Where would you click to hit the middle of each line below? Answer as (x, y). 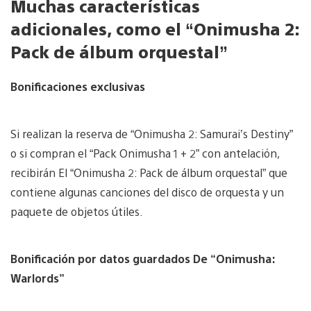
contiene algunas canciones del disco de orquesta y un (147, 192)
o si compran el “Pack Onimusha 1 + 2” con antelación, (145, 153)
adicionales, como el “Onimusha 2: (155, 29)
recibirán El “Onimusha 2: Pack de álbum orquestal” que (149, 173)
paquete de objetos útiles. (77, 212)
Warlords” (37, 278)
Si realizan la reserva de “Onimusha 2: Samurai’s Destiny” (152, 134)
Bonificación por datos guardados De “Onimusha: (143, 259)
